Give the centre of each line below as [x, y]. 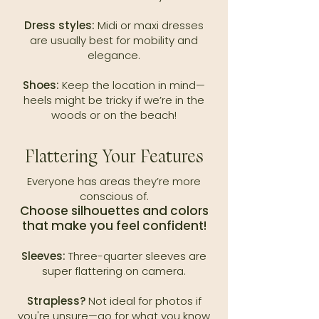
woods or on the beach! [114, 115]
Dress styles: [61, 25]
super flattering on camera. [114, 271]
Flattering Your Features [114, 156]
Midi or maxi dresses [151, 25]
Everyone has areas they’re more [114, 181]
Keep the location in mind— [132, 85]
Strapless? [56, 301]
